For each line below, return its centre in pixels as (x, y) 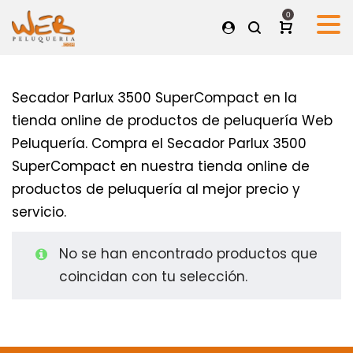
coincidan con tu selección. (153, 277)
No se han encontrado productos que (188, 254)
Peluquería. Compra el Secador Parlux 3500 (159, 143)
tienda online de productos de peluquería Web (172, 121)
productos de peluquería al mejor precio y (156, 189)
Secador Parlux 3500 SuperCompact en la (154, 98)
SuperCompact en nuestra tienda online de (161, 166)
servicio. (39, 212)
